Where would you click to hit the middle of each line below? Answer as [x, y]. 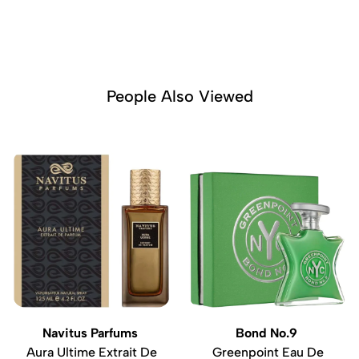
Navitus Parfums [91, 333]
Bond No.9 [268, 333]
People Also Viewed [179, 96]
